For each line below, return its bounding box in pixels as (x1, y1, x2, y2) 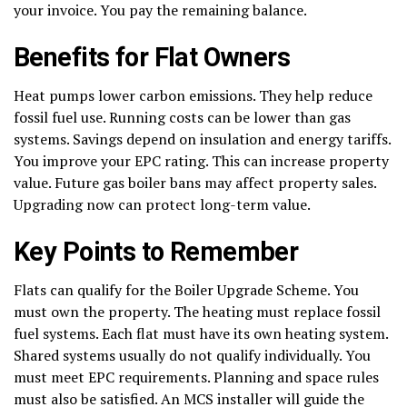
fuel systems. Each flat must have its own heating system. (14, 323, 388, 343)
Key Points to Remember (14, 235, 299, 267)
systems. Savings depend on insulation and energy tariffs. (14, 128, 391, 149)
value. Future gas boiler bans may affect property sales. (14, 172, 376, 193)
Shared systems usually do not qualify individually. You (14, 344, 371, 365)
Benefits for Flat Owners (14, 41, 291, 73)
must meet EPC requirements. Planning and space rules (14, 366, 379, 387)
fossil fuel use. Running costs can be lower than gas (14, 106, 351, 127)
